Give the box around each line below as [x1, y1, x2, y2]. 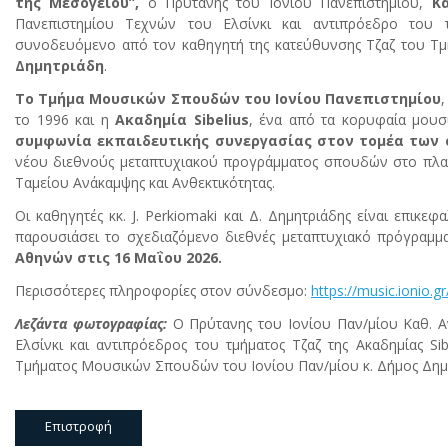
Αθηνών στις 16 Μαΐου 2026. [15, 247, 226, 267]
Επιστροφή [45, 416, 112, 435]
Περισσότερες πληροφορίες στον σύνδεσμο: [15, 280, 311, 300]
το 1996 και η [15, 109, 116, 129]
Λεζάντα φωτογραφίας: [15, 313, 167, 333]
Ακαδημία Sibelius [115, 109, 249, 129]
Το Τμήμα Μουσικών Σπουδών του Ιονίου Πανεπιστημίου [15, 88, 442, 108]
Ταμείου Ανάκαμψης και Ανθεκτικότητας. [15, 172, 275, 192]
